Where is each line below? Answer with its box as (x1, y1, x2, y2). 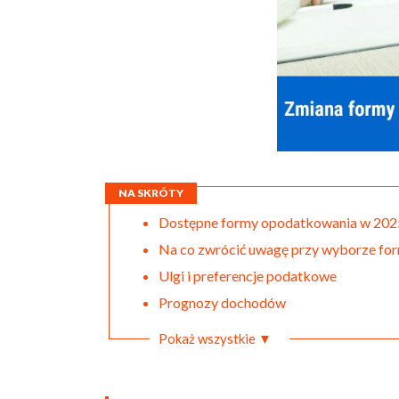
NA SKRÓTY (118, 185, 183, 199)
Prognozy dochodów (159, 293, 286, 311)
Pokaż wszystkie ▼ (159, 330, 272, 346)
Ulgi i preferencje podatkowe (159, 266, 337, 284)
